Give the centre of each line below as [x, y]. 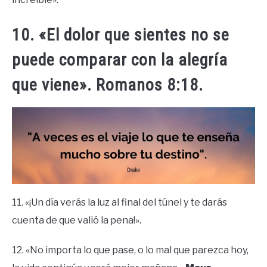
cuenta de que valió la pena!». [77, 221]
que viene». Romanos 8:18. [108, 85]
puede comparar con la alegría [120, 60]
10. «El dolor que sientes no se [121, 35]
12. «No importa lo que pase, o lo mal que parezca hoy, [130, 250]
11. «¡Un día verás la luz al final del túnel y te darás [119, 203]
